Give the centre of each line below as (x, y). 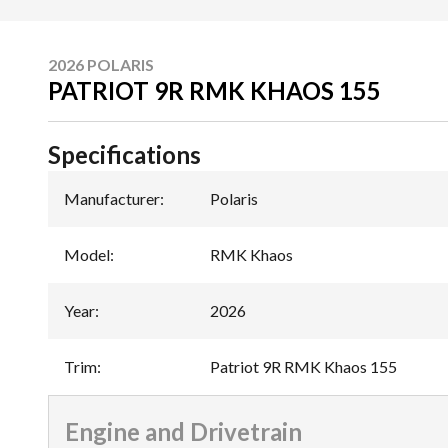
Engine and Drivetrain (183, 431)
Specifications (124, 154)
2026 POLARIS (101, 64)
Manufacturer (112, 198)
